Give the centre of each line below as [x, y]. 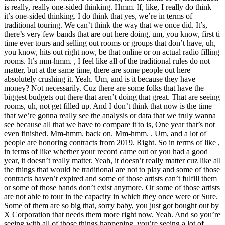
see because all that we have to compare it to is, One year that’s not [109, 125]
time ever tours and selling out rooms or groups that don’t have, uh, [110, 43]
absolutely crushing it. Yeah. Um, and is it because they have [100, 79]
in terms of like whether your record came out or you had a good [106, 152]
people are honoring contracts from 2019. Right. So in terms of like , [112, 143]
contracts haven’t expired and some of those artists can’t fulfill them [110, 179]
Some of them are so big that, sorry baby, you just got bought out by [111, 206]
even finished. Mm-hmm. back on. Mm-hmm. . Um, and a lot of [105, 134]
